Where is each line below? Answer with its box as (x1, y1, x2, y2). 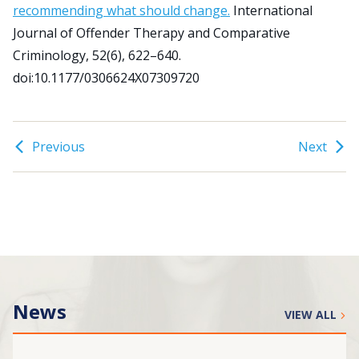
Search (121, 39, 164, 57)
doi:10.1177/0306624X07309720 (13, 69, 200, 87)
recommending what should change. (13, 2, 230, 19)
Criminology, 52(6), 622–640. (13, 46, 181, 64)
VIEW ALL (284, 307, 337, 322)
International (230, 2, 313, 19)
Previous (32, 138, 85, 155)
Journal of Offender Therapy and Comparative (13, 24, 290, 42)
